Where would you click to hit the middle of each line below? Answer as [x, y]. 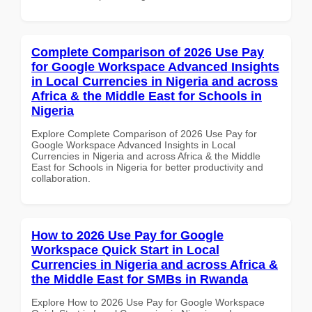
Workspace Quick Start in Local [125, 250]
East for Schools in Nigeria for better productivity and [147, 167]
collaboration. [61, 178]
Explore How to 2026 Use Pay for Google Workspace [148, 302]
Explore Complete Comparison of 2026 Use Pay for [144, 133]
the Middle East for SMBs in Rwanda [140, 279]
